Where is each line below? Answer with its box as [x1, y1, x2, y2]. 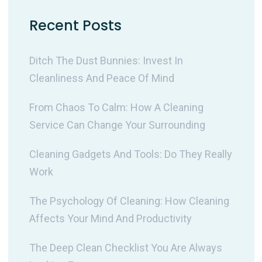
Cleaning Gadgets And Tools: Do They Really [29, 148, 232, 161]
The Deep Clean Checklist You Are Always [29, 242, 222, 254]
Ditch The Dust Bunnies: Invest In [29, 54, 183, 67]
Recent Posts [29, 16, 122, 36]
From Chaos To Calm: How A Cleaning [29, 101, 204, 114]
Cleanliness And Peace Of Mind [29, 72, 174, 85]
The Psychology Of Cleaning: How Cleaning [29, 195, 229, 208]
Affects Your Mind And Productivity [29, 212, 192, 225]
